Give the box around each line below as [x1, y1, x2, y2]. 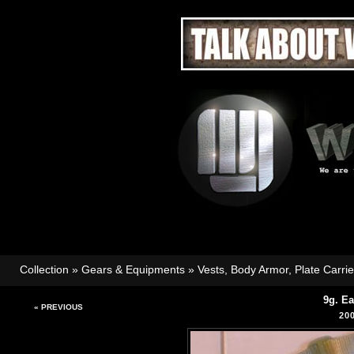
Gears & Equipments [81, 263, 185, 276]
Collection [20, 263, 69, 276]
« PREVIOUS [34, 303, 83, 311]
